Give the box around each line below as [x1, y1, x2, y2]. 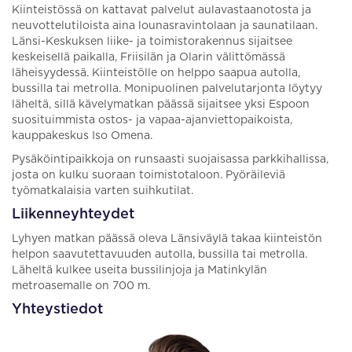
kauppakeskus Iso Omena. [12, 130, 152, 141]
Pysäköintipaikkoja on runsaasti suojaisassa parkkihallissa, [12, 154, 328, 165]
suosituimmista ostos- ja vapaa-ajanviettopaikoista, [12, 115, 292, 126]
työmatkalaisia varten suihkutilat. [12, 185, 193, 196]
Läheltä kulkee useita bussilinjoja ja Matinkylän [12, 265, 267, 276]
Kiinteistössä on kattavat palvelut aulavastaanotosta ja [12, 5, 311, 16]
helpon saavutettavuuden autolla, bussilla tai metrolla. [12, 249, 307, 260]
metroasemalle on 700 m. [12, 280, 150, 291]
